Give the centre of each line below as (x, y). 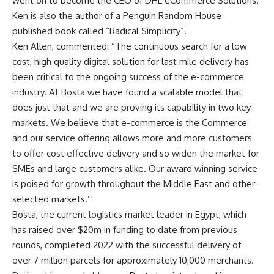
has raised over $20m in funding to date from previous (125, 229)
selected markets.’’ (52, 199)
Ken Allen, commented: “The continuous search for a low (130, 46)
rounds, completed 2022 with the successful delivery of (127, 245)
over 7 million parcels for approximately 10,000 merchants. (133, 260)
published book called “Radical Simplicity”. (99, 31)
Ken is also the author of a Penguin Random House (117, 15)
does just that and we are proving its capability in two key (131, 107)
